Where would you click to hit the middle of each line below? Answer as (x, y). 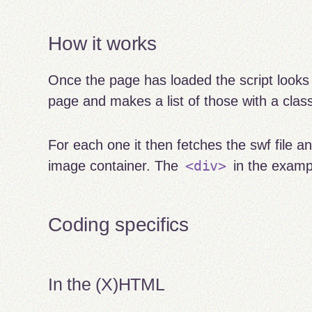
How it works (102, 44)
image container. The (116, 165)
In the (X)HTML (107, 284)
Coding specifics (118, 225)
